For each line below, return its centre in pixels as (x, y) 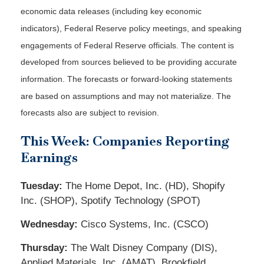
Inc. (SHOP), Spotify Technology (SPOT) (110, 201)
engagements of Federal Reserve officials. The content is (127, 45)
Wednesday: (49, 225)
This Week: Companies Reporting (125, 141)
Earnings (49, 158)
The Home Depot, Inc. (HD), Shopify (144, 186)
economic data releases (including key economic (111, 11)
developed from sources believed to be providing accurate (129, 62)
